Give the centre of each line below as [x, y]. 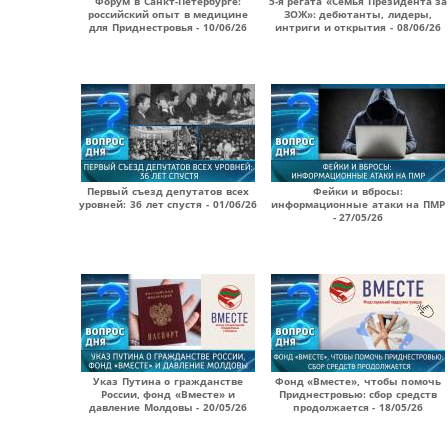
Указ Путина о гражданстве [168, 381]
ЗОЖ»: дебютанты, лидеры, [358, 14]
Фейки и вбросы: [358, 191]
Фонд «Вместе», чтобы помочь [358, 381]
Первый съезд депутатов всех [168, 191]
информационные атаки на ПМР [358, 204]
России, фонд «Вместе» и [168, 394]
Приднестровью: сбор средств [358, 394]
